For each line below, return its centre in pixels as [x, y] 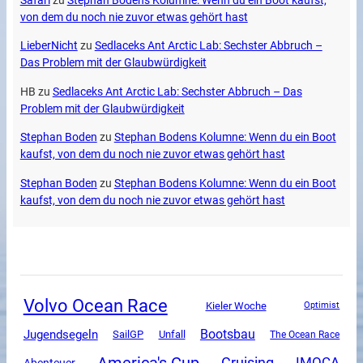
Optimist [322, 305]
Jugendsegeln [60, 334]
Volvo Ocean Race [95, 305]
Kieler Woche [236, 305]
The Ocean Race [305, 334]
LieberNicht [49, 46]
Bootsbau [227, 334]
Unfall [172, 335]
